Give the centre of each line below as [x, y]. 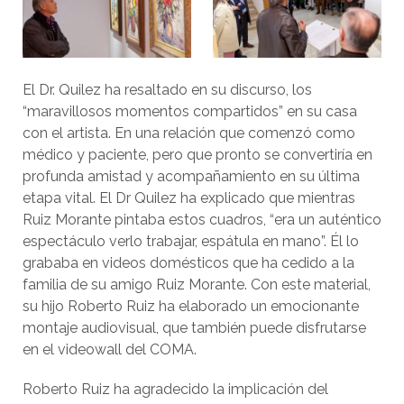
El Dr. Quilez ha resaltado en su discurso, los [167, 90]
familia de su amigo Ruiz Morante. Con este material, [197, 285]
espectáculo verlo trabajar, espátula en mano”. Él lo [191, 242]
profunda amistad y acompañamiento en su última [191, 177]
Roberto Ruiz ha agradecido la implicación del [175, 390]
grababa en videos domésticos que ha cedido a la [188, 263]
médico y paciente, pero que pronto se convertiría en [197, 155]
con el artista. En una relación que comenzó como [189, 133]
